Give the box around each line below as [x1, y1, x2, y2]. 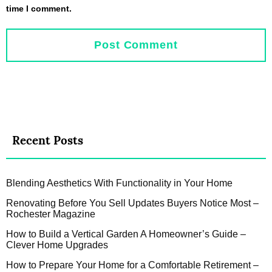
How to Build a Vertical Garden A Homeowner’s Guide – [6, 228, 246, 239]
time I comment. [6, 3, 72, 13]
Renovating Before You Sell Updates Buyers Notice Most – [6, 197, 259, 208]
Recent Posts [12, 132, 83, 148]
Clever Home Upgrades [6, 239, 108, 250]
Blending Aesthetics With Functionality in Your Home [6, 177, 233, 188]
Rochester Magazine [6, 208, 95, 219]
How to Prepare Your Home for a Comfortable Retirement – [6, 259, 259, 270]
